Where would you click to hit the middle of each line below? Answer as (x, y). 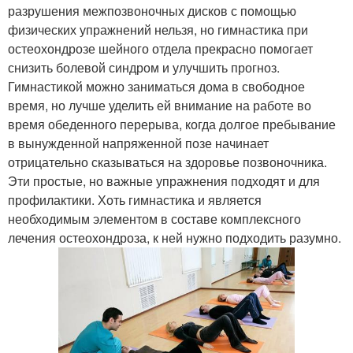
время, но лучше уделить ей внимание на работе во (160, 105)
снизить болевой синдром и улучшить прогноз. (144, 67)
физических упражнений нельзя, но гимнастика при (158, 29)
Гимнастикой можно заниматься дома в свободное (156, 86)
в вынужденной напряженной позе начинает (138, 143)
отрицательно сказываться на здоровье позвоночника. (167, 162)
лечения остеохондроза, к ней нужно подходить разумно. (175, 237)
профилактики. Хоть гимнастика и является (135, 199)
